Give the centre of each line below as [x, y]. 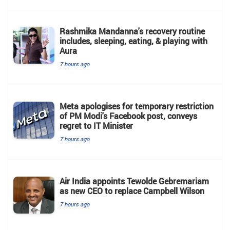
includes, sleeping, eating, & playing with [133, 41]
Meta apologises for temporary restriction [137, 106]
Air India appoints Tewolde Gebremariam [134, 181]
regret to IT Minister [96, 126]
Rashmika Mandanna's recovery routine [132, 31]
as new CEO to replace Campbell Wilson [132, 191]
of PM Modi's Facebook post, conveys [128, 116]
